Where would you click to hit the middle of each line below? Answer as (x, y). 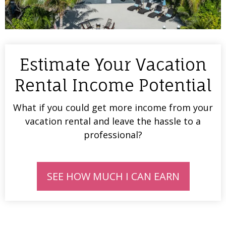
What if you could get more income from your (113, 107)
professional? (113, 135)
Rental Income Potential (113, 85)
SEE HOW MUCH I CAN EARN (113, 176)
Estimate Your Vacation (113, 65)
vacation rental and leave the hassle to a (113, 121)
